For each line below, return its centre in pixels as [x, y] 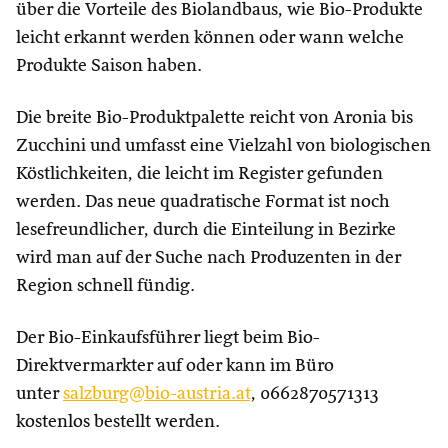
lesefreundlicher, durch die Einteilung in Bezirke [206, 230]
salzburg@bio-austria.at [156, 394]
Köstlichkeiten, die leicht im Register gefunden [199, 174]
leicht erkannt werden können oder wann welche [210, 38]
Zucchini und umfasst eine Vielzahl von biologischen [223, 146]
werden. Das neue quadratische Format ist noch [203, 202]
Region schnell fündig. [105, 286]
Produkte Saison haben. [111, 66]
